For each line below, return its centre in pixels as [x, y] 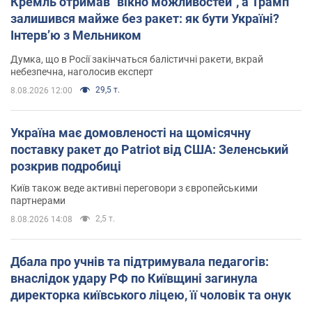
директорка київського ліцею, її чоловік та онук [151, 295]
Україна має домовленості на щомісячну [131, 133]
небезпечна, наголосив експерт [82, 72]
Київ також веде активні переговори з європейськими [134, 188]
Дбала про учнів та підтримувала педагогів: [140, 262]
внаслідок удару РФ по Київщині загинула [134, 279]
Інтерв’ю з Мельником [76, 36]
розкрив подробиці [66, 166]
